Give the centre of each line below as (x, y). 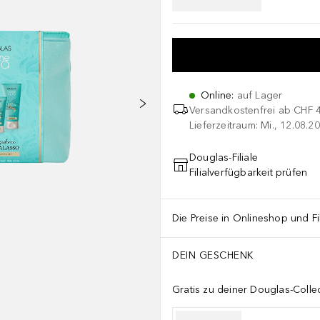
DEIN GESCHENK (213, 255)
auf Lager (260, 95)
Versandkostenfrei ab (240, 110)
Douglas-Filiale (224, 157)
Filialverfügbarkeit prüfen (249, 172)
